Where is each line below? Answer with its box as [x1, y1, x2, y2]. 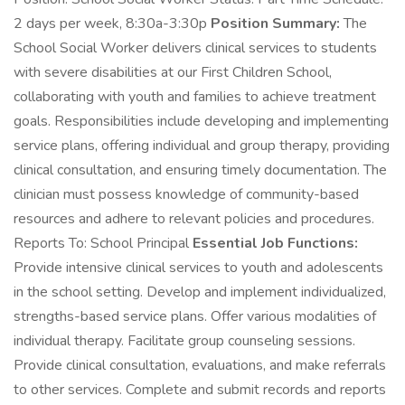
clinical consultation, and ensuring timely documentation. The [14, 160, 387, 180]
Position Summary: [211, 14, 340, 33]
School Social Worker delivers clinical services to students [14, 38, 377, 58]
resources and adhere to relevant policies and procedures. [14, 209, 374, 229]
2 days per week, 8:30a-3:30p [14, 14, 211, 33]
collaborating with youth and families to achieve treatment [14, 87, 376, 107]
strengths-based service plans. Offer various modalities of [14, 306, 376, 326]
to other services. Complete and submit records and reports [14, 380, 386, 400]
